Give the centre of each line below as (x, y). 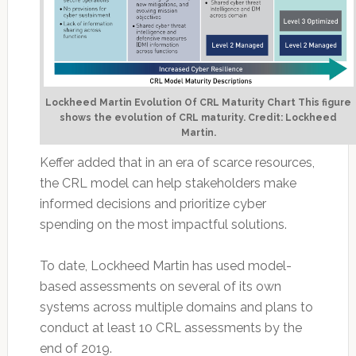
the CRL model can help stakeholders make (168, 184)
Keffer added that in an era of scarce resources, (177, 163)
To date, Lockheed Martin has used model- (165, 266)
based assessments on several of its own (160, 287)
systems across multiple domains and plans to (176, 308)
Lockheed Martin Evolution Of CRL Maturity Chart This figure (199, 103)
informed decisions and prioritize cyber (153, 204)
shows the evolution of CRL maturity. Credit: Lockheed (199, 118)
